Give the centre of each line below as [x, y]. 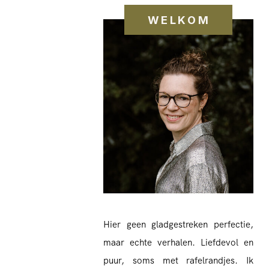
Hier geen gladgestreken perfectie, [178, 225]
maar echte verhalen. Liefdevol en [178, 243]
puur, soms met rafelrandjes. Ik [178, 261]
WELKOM [179, 20]
